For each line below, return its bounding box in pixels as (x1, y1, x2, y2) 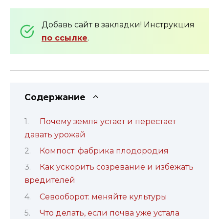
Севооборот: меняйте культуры (39, 192, 167, 201)
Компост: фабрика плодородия (39, 146, 169, 155)
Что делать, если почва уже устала (39, 208, 179, 218)
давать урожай (24, 130, 86, 139)
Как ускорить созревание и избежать (39, 162, 194, 172)
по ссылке (42, 33, 88, 43)
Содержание (24, 92, 86, 103)
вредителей (24, 175, 75, 185)
